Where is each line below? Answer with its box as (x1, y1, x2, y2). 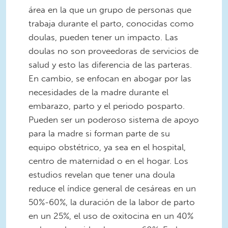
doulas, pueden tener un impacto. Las (28, 32, 178, 43)
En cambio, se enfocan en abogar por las (28, 73, 191, 84)
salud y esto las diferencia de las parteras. (28, 60, 192, 70)
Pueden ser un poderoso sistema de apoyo (28, 115, 199, 125)
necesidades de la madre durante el (28, 87, 168, 98)
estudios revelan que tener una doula (28, 169, 175, 180)
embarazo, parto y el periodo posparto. (28, 101, 185, 111)
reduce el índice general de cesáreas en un (28, 183, 196, 194)
